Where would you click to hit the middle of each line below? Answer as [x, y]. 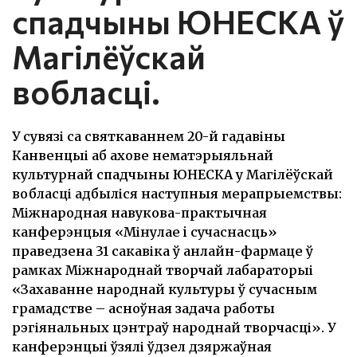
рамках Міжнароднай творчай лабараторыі [163, 270]
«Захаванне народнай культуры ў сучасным [165, 289]
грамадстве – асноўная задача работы [143, 308]
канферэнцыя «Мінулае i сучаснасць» [145, 232]
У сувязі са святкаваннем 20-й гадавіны [149, 136]
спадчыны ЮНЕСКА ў [178, 21]
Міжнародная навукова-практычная [139, 213]
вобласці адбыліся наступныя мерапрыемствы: [177, 194]
